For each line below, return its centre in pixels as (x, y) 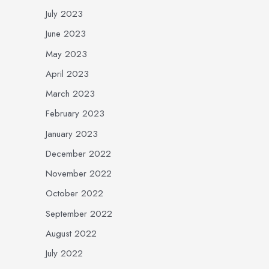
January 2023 (72, 134)
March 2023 (70, 94)
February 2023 (75, 114)
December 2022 (78, 153)
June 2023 (66, 34)
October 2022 (74, 194)
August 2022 (71, 233)
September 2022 (79, 213)
